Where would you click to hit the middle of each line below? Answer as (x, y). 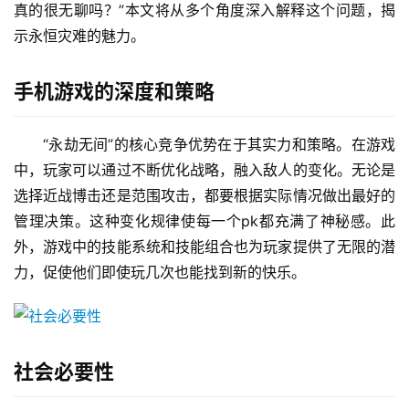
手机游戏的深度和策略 (114, 92)
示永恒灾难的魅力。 (79, 36)
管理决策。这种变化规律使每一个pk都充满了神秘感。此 (204, 221)
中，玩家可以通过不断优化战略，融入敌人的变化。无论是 (204, 170)
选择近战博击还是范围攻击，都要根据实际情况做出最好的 (204, 196)
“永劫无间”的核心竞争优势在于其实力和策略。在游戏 (219, 145)
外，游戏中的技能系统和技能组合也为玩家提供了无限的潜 (204, 247)
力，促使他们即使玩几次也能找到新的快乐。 (160, 273)
